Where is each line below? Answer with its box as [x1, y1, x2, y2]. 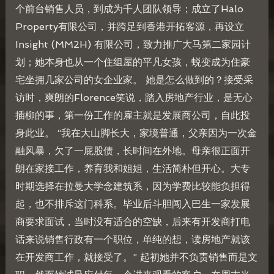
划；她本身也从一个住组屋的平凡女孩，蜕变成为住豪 [15, 56, 250, 68]
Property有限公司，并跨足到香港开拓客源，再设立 [15, 21, 244, 33]
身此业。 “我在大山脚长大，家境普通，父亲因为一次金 [15, 127, 257, 139]
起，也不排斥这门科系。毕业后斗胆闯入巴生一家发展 [15, 198, 250, 210]
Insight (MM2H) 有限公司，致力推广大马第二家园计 [15, 39, 251, 51]
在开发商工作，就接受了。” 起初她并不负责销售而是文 [15, 251, 257, 264]
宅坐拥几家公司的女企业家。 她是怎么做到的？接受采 [15, 74, 253, 86]
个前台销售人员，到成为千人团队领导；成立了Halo [15, 3, 243, 15]
